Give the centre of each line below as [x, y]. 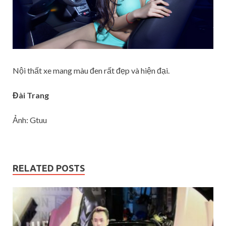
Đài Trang [31, 95]
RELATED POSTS [49, 168]
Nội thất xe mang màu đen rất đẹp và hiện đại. [91, 70]
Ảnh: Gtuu [30, 120]
